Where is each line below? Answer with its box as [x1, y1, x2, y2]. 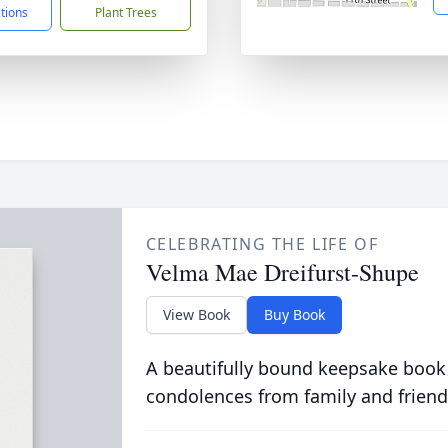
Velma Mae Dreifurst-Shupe [145, 256, 419, 288]
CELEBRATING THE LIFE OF [145, 233, 379, 255]
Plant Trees [94, 4, 157, 21]
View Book [162, 305, 230, 324]
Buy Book [263, 305, 325, 324]
